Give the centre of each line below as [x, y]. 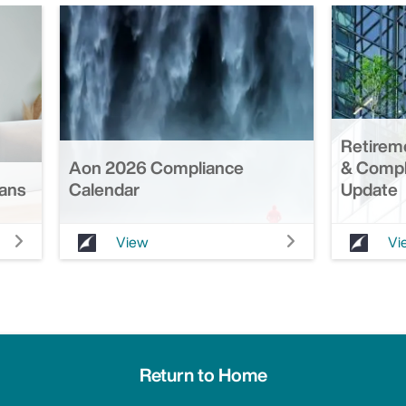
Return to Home [203, 374]
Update [369, 190]
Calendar [104, 190]
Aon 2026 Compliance [156, 168]
